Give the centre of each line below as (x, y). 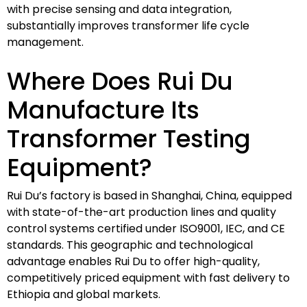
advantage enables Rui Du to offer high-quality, (133, 261)
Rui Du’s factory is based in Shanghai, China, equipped (149, 195)
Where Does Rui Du (120, 81)
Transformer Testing (129, 138)
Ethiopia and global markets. (84, 294)
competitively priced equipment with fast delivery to (148, 278)
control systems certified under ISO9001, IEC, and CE (146, 228)
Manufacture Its (103, 110)
